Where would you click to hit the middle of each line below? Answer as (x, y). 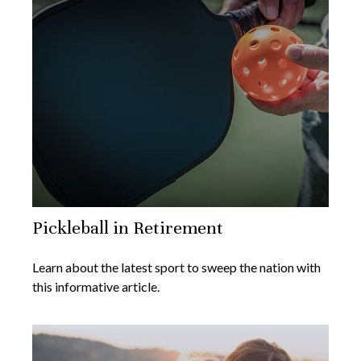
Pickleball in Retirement (128, 228)
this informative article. (96, 287)
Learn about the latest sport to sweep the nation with (176, 268)
